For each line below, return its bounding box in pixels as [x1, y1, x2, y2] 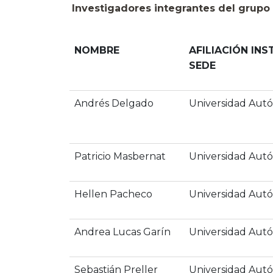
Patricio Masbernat [74, 151, 166, 162]
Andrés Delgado [74, 97, 154, 109]
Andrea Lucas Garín [74, 226, 171, 238]
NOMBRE [74, 44, 119, 56]
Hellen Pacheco [74, 188, 152, 200]
